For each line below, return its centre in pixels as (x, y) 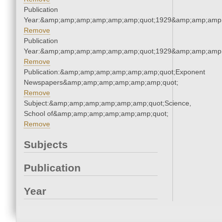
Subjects (46, 145)
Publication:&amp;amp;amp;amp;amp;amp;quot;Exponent (114, 72)
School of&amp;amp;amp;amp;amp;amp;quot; (96, 114)
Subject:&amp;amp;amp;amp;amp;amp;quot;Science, (108, 103)
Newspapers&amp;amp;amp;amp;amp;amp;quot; (101, 83)
